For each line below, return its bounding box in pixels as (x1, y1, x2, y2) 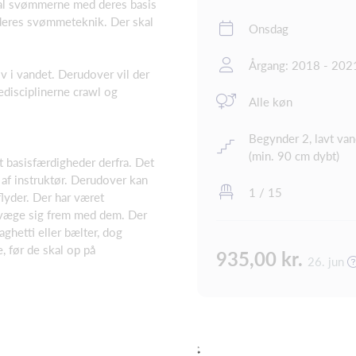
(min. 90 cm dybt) (249, 149, 339, 163)
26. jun (308, 254, 347, 269)
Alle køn (249, 95, 292, 109)
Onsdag (249, 21, 288, 36)
